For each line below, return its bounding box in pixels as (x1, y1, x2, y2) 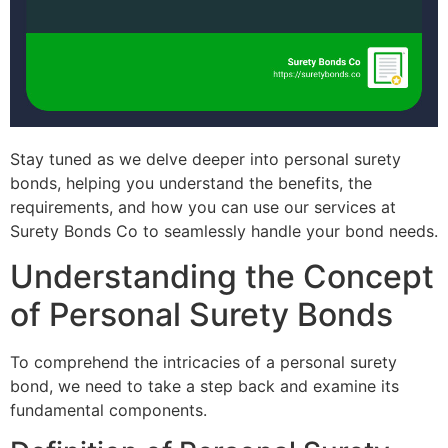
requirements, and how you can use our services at (10, 197, 396, 218)
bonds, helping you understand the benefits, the (10, 173, 372, 194)
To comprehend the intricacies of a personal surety (10, 351, 397, 372)
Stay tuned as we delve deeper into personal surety (10, 149, 401, 170)
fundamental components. (10, 399, 207, 420)
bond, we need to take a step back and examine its (10, 375, 399, 396)
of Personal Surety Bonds (10, 294, 393, 334)
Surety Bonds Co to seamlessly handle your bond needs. (10, 221, 438, 242)
